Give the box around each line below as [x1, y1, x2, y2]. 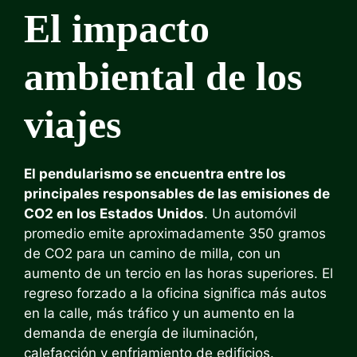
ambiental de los [24, 54, 302, 99]
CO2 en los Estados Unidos [24, 206, 204, 222]
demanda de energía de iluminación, [24, 325, 258, 341]
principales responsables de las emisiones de [24, 186, 330, 202]
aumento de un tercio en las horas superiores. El [24, 265, 333, 281]
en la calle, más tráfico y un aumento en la [24, 305, 295, 321]
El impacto [24, 6, 210, 51]
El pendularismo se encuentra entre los [24, 166, 286, 182]
